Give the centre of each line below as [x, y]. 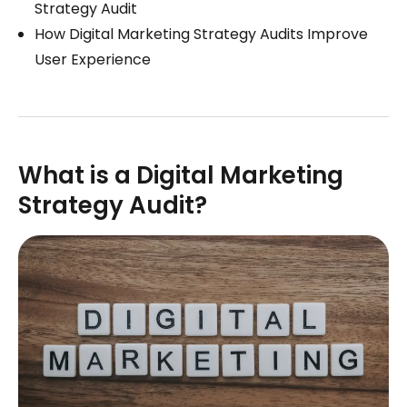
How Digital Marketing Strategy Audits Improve [201, 34]
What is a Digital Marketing [181, 175]
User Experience [93, 60]
